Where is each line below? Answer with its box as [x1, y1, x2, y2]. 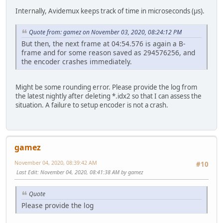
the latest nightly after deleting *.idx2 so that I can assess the [15, 91, 202, 101]
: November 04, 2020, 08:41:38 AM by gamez [37, 168, 143, 176]
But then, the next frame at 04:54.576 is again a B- [21, 38, 185, 48]
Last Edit [16, 168, 37, 176]
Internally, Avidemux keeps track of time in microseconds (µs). [15, 6, 205, 16]
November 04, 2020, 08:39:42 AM [14, 159, 97, 167]
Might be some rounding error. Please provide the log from [15, 82, 197, 92]
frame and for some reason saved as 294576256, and [21, 47, 195, 57]
